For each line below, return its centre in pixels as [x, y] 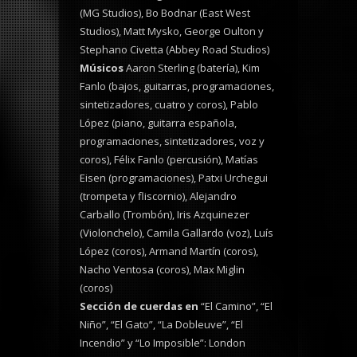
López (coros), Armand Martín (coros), [169, 251]
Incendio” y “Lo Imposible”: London [163, 343]
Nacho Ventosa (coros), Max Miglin [162, 270]
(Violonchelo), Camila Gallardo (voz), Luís [177, 233]
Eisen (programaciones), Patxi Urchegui [174, 178]
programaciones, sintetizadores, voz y [172, 141]
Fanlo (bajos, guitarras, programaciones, [177, 86]
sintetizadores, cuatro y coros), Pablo [169, 105]
